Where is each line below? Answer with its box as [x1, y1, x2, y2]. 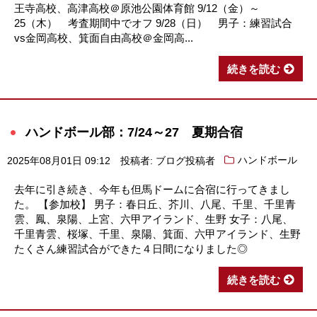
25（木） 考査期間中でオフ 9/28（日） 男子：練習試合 [14, 16, 292, 29]
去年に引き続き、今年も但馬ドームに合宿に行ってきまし [14, 183, 290, 195]
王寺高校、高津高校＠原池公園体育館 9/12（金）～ [14, 1, 260, 14]
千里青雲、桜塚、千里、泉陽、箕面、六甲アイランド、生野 [14, 227, 301, 240]
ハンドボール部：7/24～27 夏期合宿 [25, 124, 243, 139]
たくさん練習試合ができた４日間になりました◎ [14, 242, 248, 255]
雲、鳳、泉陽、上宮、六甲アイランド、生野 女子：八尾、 [14, 212, 293, 225]
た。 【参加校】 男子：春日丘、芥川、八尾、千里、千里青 [14, 197, 296, 210]
